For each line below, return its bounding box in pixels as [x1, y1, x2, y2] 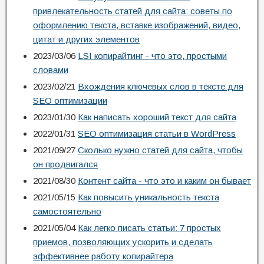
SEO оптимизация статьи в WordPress [78, 128, 236, 138]
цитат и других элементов [33, 34, 140, 44]
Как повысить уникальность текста [78, 192, 219, 202]
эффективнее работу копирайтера [33, 251, 173, 261]
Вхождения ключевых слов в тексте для [78, 81, 243, 91]
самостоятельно [33, 206, 101, 216]
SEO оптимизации [33, 95, 107, 105]
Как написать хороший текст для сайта [78, 112, 236, 122]
